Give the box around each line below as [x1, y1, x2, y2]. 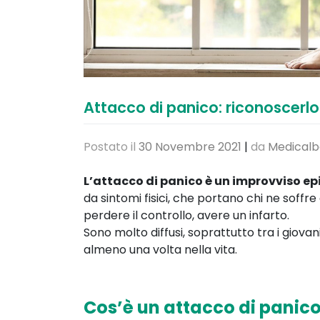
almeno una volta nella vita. [84, 241, 237, 258]
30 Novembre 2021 [139, 138, 241, 155]
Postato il [84, 138, 139, 155]
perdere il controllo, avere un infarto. [84, 206, 289, 224]
